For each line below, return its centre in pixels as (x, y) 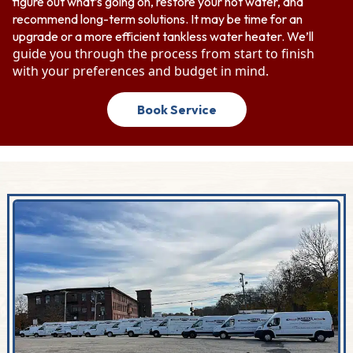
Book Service (176, 110)
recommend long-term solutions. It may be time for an (158, 19)
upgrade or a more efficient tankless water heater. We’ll (163, 36)
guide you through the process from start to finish (163, 54)
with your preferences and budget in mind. (141, 71)
